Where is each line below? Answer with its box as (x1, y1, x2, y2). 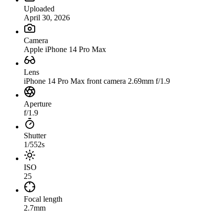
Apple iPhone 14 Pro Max (24, 45, 106, 54)
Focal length (24, 195, 62, 204)
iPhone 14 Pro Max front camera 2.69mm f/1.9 (24, 77, 170, 86)
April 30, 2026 (24, 13, 70, 22)
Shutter (24, 131, 46, 140)
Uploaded (24, 4, 55, 13)
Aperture (24, 100, 52, 109)
